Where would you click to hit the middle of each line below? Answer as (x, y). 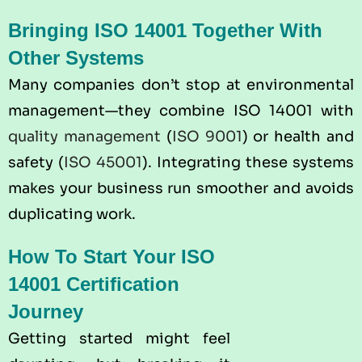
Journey (46, 311)
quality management (84, 136)
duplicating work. (72, 214)
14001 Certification (94, 284)
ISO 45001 (103, 162)
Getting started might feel (119, 338)
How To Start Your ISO (112, 256)
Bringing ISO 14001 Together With (165, 30)
